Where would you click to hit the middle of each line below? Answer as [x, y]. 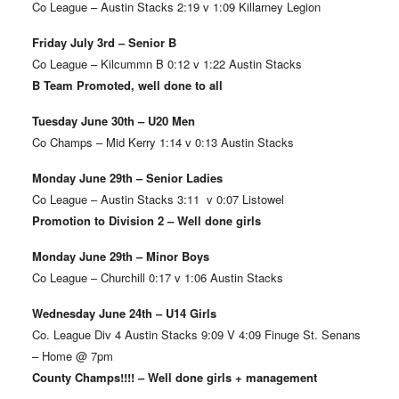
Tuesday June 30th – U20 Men [113, 121]
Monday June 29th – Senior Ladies [129, 178]
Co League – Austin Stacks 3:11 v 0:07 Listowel [158, 199]
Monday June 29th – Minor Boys [120, 256]
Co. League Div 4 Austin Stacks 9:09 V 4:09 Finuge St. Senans [196, 335]
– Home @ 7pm [72, 356]
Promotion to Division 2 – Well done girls [146, 221]
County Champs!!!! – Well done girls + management [176, 378]
